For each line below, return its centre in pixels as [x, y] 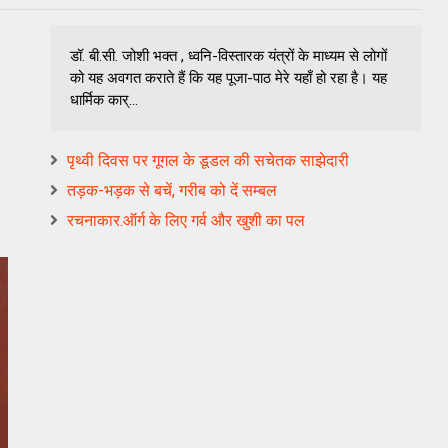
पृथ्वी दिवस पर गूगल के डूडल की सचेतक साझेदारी [208, 160]
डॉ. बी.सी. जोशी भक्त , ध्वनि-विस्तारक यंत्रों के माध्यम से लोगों [228, 55]
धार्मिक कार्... [104, 99]
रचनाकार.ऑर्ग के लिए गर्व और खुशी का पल [186, 220]
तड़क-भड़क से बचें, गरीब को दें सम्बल [172, 190]
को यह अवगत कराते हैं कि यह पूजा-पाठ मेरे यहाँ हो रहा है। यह [228, 77]
